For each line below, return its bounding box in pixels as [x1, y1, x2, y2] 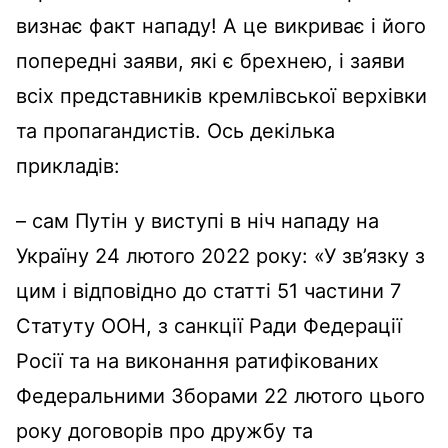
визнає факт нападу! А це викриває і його [16, 14, 426, 39]
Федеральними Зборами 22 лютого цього [16, 384, 425, 409]
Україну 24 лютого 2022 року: [16, 244, 314, 269]
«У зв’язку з [314, 244, 425, 269]
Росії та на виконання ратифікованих [16, 349, 379, 374]
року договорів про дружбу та [16, 419, 313, 444]
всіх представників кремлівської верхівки [16, 84, 427, 109]
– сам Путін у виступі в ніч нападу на [16, 209, 379, 234]
